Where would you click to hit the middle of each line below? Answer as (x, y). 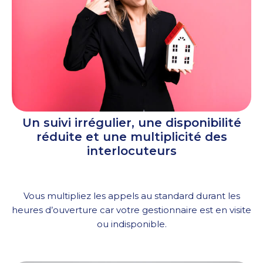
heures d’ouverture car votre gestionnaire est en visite (131, 210)
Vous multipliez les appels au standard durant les (131, 196)
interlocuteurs (131, 151)
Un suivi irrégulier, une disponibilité (131, 123)
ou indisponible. (131, 224)
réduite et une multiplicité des (131, 137)
